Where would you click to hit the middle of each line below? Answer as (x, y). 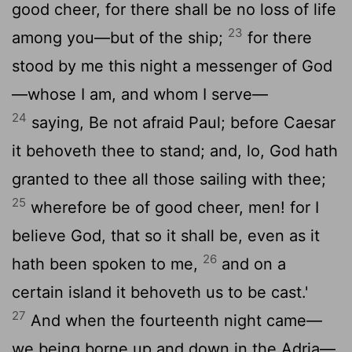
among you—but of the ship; (120, 37)
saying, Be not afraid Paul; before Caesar (181, 122)
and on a (251, 264)
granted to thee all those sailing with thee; (169, 179)
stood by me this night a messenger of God (172, 66)
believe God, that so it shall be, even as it (166, 235)
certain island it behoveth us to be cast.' (160, 292)
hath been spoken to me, (107, 264)
